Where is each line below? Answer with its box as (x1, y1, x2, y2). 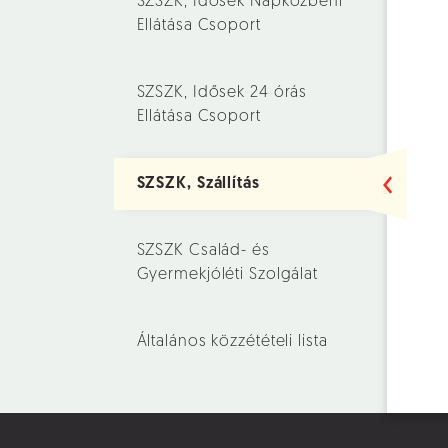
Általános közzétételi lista (136, 334, 328, 350)
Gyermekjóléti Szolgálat (136, 267, 318, 283)
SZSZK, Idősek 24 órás (136, 85, 308, 101)
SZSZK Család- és (136, 243, 270, 259)
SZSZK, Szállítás (136, 176, 260, 192)
